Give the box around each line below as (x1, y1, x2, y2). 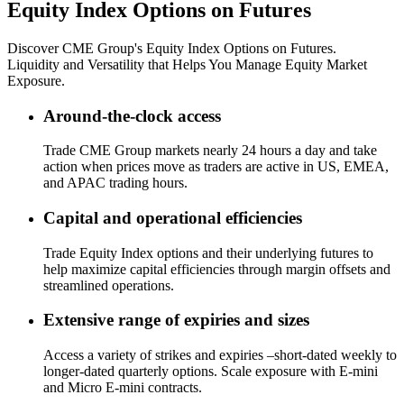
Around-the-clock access (43, 106, 221, 125)
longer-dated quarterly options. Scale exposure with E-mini (43, 363, 378, 380)
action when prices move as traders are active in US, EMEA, (43, 159, 389, 175)
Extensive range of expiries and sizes (43, 310, 309, 330)
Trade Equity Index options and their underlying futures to (43, 244, 373, 261)
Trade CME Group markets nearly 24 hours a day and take (43, 142, 377, 159)
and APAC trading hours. (43, 175, 188, 191)
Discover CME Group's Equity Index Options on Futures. (7, 40, 336, 56)
